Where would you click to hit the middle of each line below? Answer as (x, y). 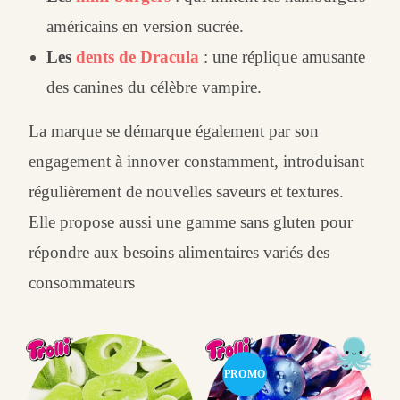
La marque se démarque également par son (174, 131)
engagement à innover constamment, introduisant (197, 161)
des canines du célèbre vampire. (154, 87)
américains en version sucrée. (146, 26)
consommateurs (82, 283)
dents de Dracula (138, 57)
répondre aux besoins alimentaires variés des (179, 252)
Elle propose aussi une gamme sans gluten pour (191, 222)
